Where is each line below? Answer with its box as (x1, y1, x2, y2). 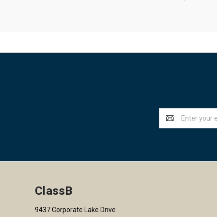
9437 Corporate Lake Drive (35, 206, 116, 214)
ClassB (35, 184, 73, 198)
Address (159, 119, 185, 127)
